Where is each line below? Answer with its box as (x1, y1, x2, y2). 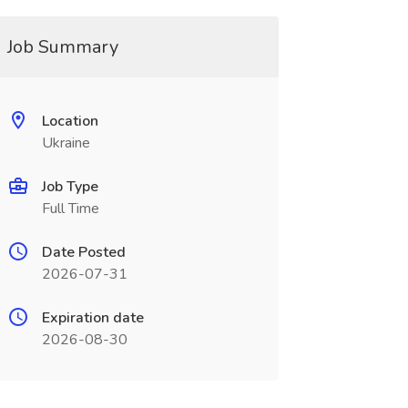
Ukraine (41, 133, 90, 153)
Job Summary (6, 35, 118, 59)
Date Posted (41, 242, 126, 262)
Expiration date (41, 308, 144, 328)
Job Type (41, 177, 98, 197)
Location (41, 111, 98, 131)
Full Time (41, 199, 99, 219)
